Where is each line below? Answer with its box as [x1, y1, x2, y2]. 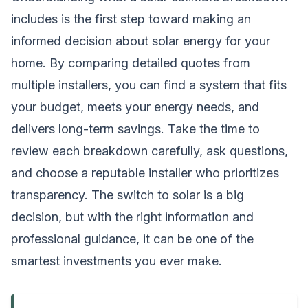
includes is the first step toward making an [11, 11, 251, 26]
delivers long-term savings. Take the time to [11, 121, 260, 136]
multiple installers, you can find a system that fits [11, 77, 287, 92]
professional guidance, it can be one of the [11, 231, 254, 246]
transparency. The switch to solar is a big [11, 187, 244, 202]
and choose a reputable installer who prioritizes [11, 165, 279, 180]
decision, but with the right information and [11, 209, 254, 224]
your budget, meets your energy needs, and [11, 99, 259, 114]
